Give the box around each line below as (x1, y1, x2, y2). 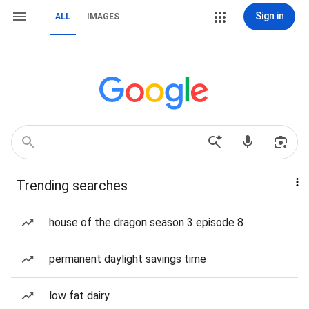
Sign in (255, 10, 284, 21)
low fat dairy (49, 289, 110, 302)
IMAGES (87, 12, 119, 21)
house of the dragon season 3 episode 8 (49, 216, 243, 229)
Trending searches (17, 177, 128, 194)
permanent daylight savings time (49, 252, 206, 266)
